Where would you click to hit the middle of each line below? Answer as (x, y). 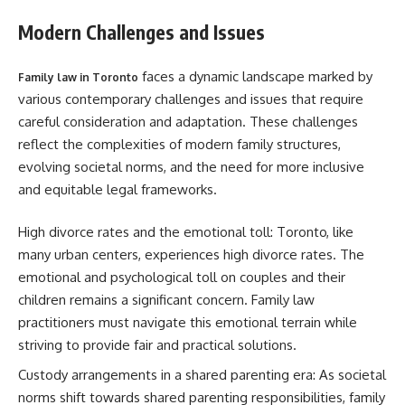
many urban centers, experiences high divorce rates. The (191, 254)
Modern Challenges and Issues (141, 32)
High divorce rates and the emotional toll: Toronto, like (186, 232)
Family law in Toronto (78, 77)
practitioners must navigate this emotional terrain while (188, 322)
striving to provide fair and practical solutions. (157, 345)
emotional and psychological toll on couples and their (182, 277)
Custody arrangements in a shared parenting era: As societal (202, 374)
